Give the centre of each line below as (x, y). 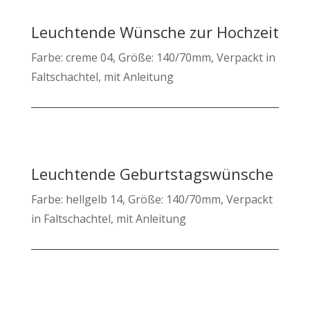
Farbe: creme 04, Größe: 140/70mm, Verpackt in (153, 57)
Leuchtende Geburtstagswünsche (152, 173)
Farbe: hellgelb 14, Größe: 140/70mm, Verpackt (152, 199)
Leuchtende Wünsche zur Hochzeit (155, 31)
